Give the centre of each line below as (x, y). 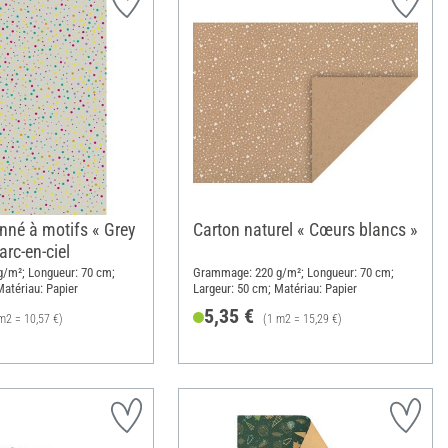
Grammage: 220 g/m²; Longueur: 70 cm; (293, 273)
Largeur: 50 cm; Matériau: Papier (274, 289)
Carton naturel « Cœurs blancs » (305, 229)
